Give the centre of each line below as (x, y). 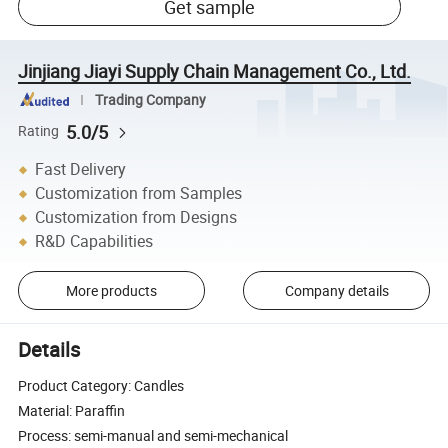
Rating (39, 131)
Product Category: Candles (101, 386)
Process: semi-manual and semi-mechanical (153, 436)
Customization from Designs (136, 217)
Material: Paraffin (72, 411)
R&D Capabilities (94, 241)
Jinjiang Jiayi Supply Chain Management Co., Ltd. (215, 70)
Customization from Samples (139, 193)
